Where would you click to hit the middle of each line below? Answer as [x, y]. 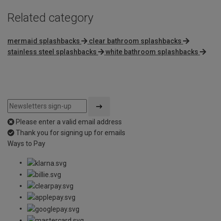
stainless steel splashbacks [52, 52]
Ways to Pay [26, 144]
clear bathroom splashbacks [135, 41]
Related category [50, 18]
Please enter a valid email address [69, 122]
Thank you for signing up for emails [71, 133]
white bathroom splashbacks [152, 52]
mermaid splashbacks [44, 41]
